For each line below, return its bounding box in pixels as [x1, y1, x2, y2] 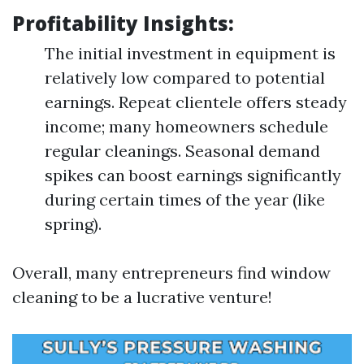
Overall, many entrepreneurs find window [12, 262, 331, 283]
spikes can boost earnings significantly [45, 165, 341, 185]
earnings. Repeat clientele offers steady [45, 92, 347, 112]
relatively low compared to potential [45, 67, 325, 88]
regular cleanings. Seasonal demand [45, 141, 320, 161]
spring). [45, 214, 102, 234]
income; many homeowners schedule [45, 116, 328, 136]
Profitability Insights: [12, 10, 234, 37]
